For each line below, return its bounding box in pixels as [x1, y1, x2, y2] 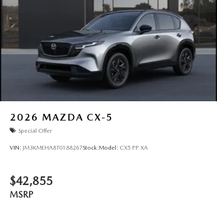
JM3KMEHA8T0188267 [23, 144, 83, 151]
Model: [99, 144, 120, 151]
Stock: [83, 144, 99, 151]
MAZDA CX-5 [42, 111, 113, 124]
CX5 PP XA [120, 144, 148, 151]
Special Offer [18, 127, 52, 134]
